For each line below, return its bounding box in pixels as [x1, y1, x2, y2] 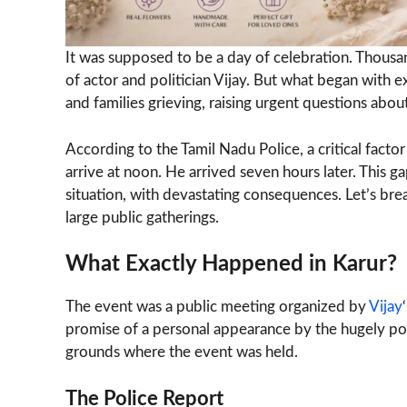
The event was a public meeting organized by [65, 299, 369, 315]
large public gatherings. [65, 209, 219, 225]
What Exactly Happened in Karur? [65, 253, 397, 276]
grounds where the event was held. [65, 344, 298, 361]
